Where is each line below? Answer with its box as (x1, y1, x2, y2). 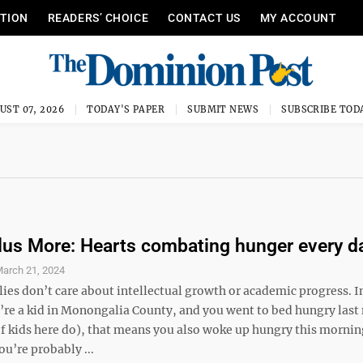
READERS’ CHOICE (47, 11, 149, 24)
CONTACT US (168, 11, 241, 24)
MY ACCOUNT (259, 11, 337, 24)
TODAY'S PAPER (87, 104, 165, 115)
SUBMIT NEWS (187, 104, 259, 115)
